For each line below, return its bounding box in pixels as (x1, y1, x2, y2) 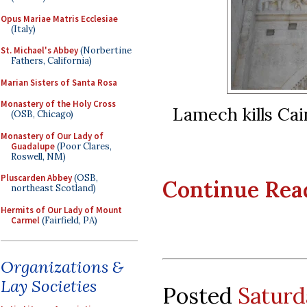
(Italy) (11, 23, 36, 35)
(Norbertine (78, 45, 132, 56)
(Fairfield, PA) (40, 214, 97, 226)
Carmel (11, 214, 40, 226)
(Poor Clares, (55, 140, 112, 152)
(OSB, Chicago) (11, 108, 73, 120)
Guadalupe (11, 140, 55, 152)
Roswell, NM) (11, 150, 66, 162)
